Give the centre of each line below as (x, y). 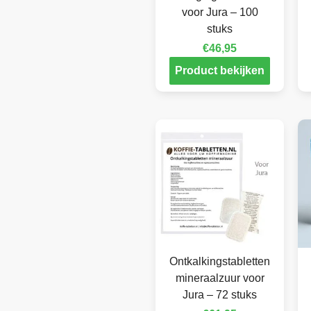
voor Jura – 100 (220, 12)
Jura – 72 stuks (220, 294)
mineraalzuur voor (220, 278)
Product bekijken (220, 70)
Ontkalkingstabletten (220, 261)
